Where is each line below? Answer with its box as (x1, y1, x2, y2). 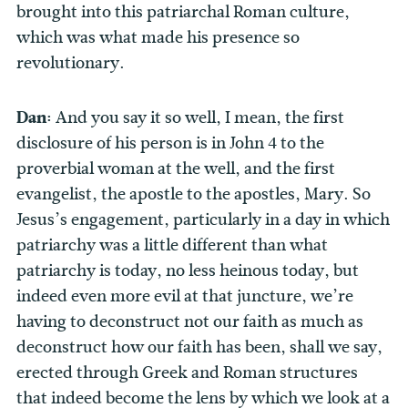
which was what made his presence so (16, 25, 300, 50)
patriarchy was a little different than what (16, 233, 328, 258)
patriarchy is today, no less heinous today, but (16, 259, 359, 283)
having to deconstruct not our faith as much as (16, 310, 363, 334)
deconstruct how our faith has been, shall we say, (16, 335, 382, 360)
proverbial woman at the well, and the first (16, 157, 335, 181)
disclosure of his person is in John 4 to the (16, 131, 324, 156)
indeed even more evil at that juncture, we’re (16, 284, 353, 309)
